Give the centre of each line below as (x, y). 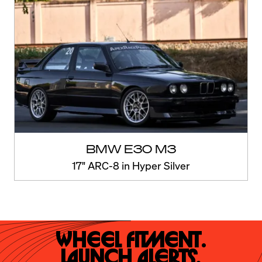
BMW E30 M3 (131, 149)
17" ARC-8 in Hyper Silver (131, 166)
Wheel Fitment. (131, 241)
